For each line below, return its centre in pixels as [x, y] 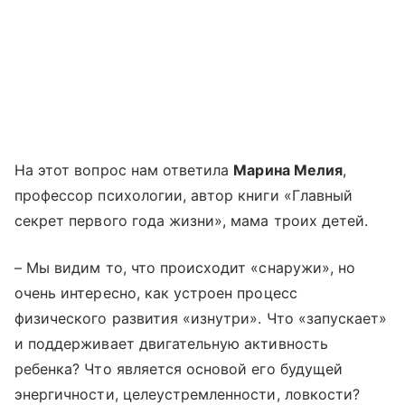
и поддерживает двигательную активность [171, 344]
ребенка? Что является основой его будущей [179, 369]
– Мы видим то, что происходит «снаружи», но [185, 268]
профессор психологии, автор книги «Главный [184, 196]
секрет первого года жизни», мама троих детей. [192, 221]
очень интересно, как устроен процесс [156, 293]
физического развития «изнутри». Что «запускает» [201, 319]
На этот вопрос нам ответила [124, 170]
